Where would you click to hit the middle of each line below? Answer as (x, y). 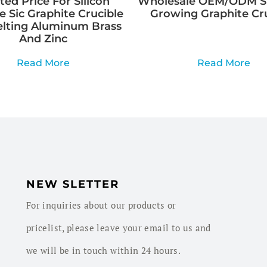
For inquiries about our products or (101, 205)
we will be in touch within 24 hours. (103, 251)
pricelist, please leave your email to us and (119, 228)
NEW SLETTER (73, 184)
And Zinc (44, 39)
